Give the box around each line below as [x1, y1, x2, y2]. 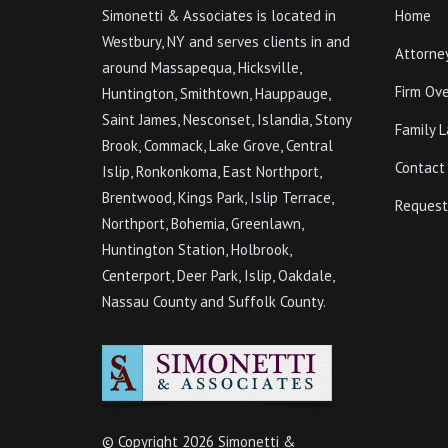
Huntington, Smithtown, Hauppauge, [102, 84, 330, 103]
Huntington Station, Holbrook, [102, 240, 291, 259]
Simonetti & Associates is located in [102, 6, 336, 25]
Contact [394, 158, 445, 177]
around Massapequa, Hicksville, [102, 58, 301, 77]
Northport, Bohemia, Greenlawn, [102, 214, 303, 233]
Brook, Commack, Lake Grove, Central [102, 136, 333, 155]
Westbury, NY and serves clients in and [102, 32, 350, 51]
